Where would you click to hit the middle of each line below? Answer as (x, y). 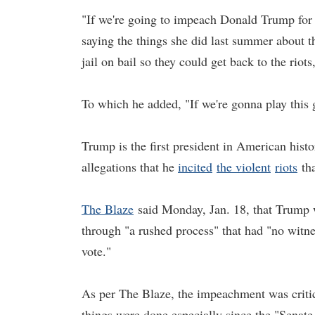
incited (195, 167)
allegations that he (130, 167)
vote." (96, 251)
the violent (244, 167)
